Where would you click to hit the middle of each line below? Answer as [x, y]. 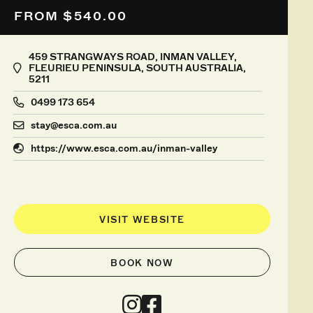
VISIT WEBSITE [142, 219]
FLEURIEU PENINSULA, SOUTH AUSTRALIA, [137, 68]
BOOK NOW [142, 263]
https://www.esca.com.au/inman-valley [124, 148]
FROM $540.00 [71, 16]
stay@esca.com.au [73, 125]
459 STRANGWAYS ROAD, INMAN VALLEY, [132, 57]
